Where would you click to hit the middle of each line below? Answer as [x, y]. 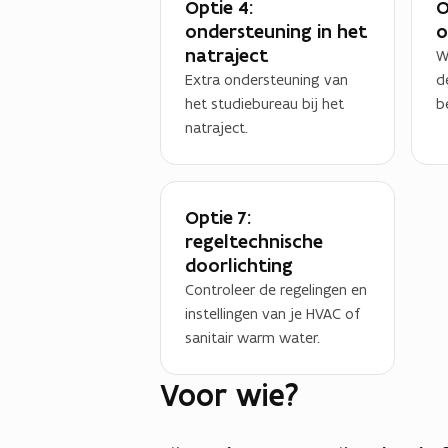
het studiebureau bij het [264, 103]
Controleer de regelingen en [276, 289]
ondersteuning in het [276, 31]
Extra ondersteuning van [266, 79]
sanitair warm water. [252, 337]
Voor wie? [229, 395]
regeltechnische [254, 241]
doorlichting [239, 265]
